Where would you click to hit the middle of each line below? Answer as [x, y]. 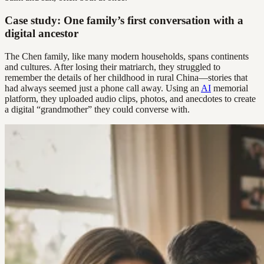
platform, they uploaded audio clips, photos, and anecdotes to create [130, 98]
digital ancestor [42, 33]
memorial [230, 88]
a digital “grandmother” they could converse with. [97, 109]
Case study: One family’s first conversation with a [124, 20]
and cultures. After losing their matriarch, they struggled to [113, 67]
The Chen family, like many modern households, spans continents [127, 56]
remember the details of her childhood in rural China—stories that [126, 77]
